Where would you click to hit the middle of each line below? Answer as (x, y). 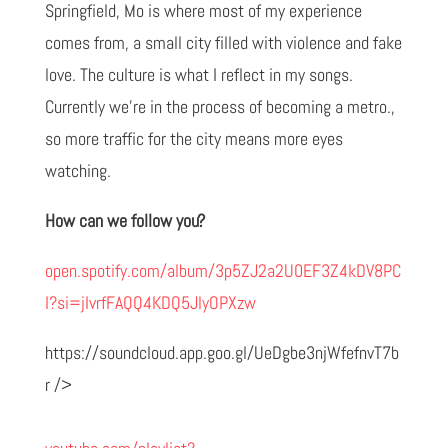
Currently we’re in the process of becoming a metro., (219, 106)
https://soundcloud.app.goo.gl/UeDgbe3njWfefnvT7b (221, 352)
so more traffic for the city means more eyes (193, 138)
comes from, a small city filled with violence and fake (223, 42)
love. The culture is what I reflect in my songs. (198, 74)
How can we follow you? (124, 220)
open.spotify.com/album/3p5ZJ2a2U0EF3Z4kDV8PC (222, 270)
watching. (77, 170)
